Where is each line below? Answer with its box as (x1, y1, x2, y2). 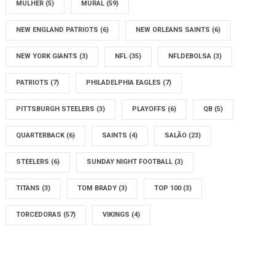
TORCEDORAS (16, 211, 64, 219)
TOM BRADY (77, 184, 119, 192)
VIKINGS (103, 211, 132, 219)
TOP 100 (154, 184, 184, 192)
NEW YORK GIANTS (16, 52, 80, 60)
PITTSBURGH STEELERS (16, 105, 97, 113)
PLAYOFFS (132, 105, 168, 113)
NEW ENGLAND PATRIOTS (16, 26, 101, 34)
